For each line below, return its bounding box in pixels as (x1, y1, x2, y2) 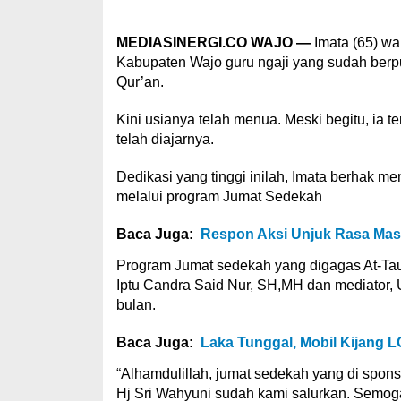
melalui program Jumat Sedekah (115, 189, 322, 204)
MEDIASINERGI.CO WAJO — (115, 35, 311, 50)
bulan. (115, 297, 156, 312)
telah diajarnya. (115, 132, 214, 147)
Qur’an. (115, 74, 164, 90)
